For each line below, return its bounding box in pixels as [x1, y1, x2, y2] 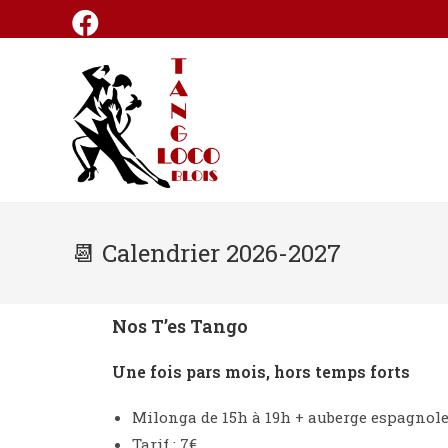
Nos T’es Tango [112, 314, 248, 338]
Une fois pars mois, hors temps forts [112, 361, 410, 382]
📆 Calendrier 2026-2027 [72, 237, 341, 269]
